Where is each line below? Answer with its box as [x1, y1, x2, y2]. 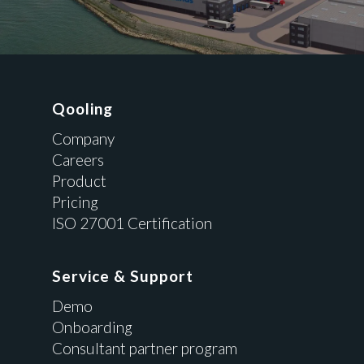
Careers [52, 149, 104, 169]
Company [52, 128, 115, 148]
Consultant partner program [52, 338, 237, 357]
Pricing [52, 192, 98, 211]
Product [52, 171, 106, 190]
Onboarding [52, 317, 132, 336]
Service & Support [52, 266, 193, 285]
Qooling [52, 98, 113, 118]
